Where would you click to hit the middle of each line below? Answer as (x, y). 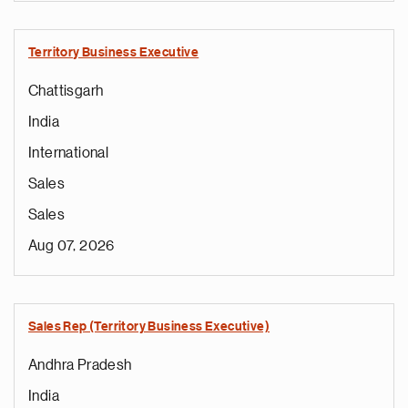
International (69, 153)
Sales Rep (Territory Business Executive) (149, 327)
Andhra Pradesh (80, 365)
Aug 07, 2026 (71, 246)
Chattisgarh (66, 91)
